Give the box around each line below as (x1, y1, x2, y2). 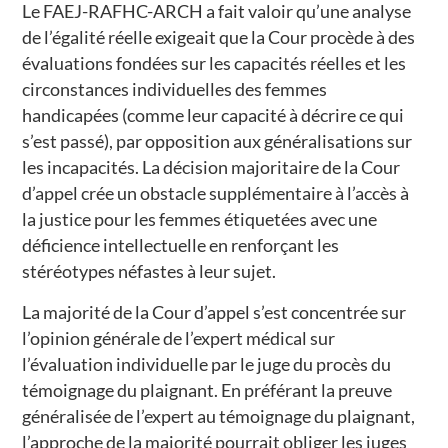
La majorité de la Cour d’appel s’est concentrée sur (22, 300, 407, 323)
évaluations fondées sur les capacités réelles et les (22, 52, 407, 75)
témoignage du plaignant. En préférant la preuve (22, 378, 393, 401)
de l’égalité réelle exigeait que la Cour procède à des (22, 26, 416, 49)
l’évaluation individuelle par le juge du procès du (22, 352, 392, 375)
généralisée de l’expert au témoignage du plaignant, (22, 404, 416, 427)
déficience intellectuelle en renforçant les (22, 234, 340, 257)
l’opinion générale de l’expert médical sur (22, 326, 336, 349)
